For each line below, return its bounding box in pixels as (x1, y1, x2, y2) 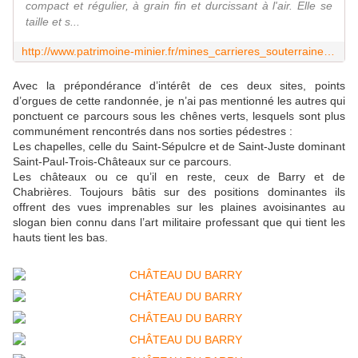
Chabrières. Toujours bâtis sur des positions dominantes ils (13, 185, 345, 199)
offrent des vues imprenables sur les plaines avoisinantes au (13, 201, 345, 214)
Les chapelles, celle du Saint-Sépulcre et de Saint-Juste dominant (13, 140, 345, 153)
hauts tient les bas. (13, 231, 111, 245)
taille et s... (26, 15, 80, 29)
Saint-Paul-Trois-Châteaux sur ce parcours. (13, 155, 232, 169)
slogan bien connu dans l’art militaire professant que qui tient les (13, 216, 345, 229)
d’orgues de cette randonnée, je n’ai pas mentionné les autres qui (13, 94, 345, 108)
